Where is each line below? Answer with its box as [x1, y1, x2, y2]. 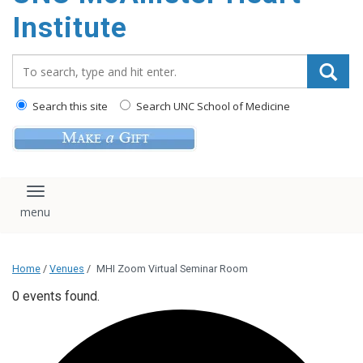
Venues [49, 263, 84, 275]
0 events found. [12, 288, 100, 305]
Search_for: [11, 53, 84, 71]
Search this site [30, 99, 108, 113]
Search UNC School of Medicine [134, 99, 290, 113]
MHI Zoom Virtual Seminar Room [96, 263, 248, 275]
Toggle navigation [34, 189, 156, 208]
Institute [12, 11, 127, 45]
